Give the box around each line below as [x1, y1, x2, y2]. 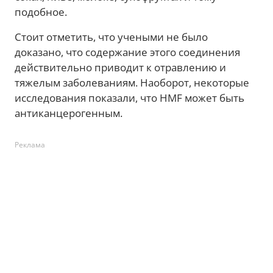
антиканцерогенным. [15, 105, 122, 120]
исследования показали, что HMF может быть [15, 90, 244, 105]
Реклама [15, 139, 45, 150]
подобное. [15, 4, 67, 19]
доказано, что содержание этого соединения [15, 44, 240, 59]
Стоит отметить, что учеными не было [15, 29, 208, 44]
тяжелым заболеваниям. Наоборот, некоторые [15, 75, 249, 90]
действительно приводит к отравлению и [15, 60, 226, 74]
